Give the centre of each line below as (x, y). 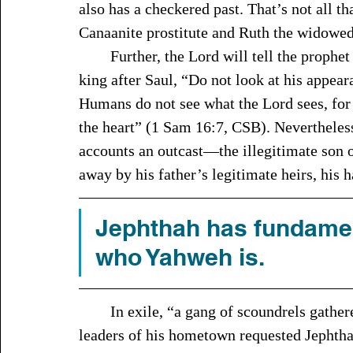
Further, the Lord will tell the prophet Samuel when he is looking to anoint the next (95, 56)
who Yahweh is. (182, 257)
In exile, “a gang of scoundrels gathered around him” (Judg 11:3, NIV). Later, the (95, 311)
